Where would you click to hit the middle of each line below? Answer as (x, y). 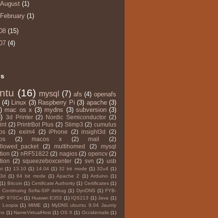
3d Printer (19, 117)
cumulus (105, 125)
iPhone (58, 132)
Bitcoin (15, 183)
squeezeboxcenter (47, 161)
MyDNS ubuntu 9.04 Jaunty (84, 205)
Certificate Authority (53, 183)
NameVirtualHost (33, 213)
